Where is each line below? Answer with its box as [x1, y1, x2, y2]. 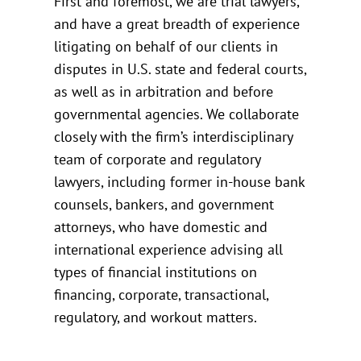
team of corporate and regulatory [54, 149, 261, 168]
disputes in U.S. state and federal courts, [54, 59, 307, 78]
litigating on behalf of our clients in [54, 36, 279, 56]
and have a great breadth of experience [54, 14, 301, 33]
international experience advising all [54, 239, 284, 259]
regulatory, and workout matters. [54, 307, 258, 326]
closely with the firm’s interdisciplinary [54, 127, 293, 146]
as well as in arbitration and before [54, 81, 274, 101]
